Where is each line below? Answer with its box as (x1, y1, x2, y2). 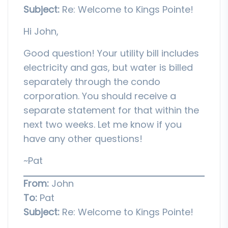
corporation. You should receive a (23, 89, 176, 102)
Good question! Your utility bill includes (23, 46, 199, 60)
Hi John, (23, 24, 59, 38)
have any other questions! (23, 132, 142, 145)
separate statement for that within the (23, 103, 199, 117)
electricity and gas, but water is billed (23, 61, 193, 74)
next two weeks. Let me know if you (23, 118, 182, 131)
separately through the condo (23, 75, 160, 88)
